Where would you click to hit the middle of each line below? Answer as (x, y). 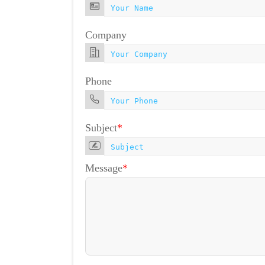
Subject (101, 127)
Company (106, 35)
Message (104, 168)
